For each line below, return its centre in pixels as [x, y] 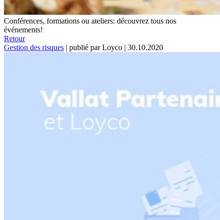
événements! [23, 29]
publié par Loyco [96, 47]
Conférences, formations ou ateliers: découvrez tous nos [90, 21]
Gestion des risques [34, 47]
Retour [14, 38]
